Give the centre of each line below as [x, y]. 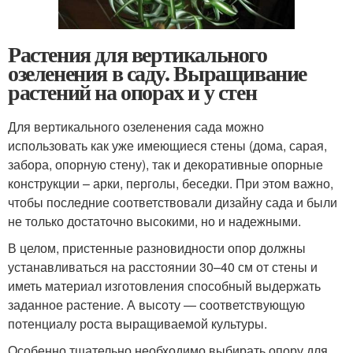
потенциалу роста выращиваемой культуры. [137, 324]
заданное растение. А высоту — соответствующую [156, 305]
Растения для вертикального [137, 54]
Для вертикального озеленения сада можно [136, 127]
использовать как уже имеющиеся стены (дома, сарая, [167, 146]
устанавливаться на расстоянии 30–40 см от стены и [163, 267]
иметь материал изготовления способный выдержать [164, 286]
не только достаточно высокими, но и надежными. [154, 221]
